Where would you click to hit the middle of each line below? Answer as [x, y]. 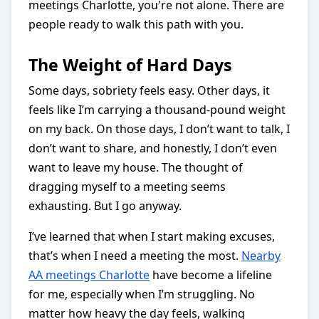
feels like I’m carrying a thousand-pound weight [157, 109]
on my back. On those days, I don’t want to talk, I [159, 129]
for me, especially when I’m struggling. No [142, 294]
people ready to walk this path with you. [136, 24]
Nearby [261, 255]
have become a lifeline [211, 274]
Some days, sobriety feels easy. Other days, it [149, 90]
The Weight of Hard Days [130, 64]
